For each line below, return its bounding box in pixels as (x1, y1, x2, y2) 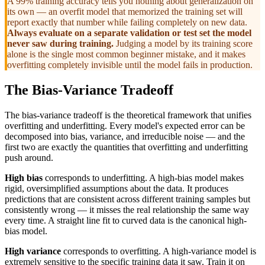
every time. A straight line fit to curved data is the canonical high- (5, 215, 247, 225)
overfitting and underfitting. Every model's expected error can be (5, 120, 245, 131)
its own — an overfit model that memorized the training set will (7, 6, 243, 17)
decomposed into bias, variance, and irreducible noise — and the (5, 131, 245, 141)
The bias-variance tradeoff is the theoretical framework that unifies (5, 109, 251, 120)
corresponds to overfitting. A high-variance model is (61, 245, 256, 256)
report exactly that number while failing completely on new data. (7, 17, 247, 27)
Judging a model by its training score (114, 38, 253, 49)
